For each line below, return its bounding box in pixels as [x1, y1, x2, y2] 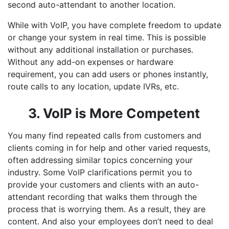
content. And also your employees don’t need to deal [8, 216, 213, 226]
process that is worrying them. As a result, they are [8, 204, 205, 214]
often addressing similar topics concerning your [8, 155, 193, 165]
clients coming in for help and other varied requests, [8, 143, 210, 153]
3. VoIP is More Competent [28, 105, 200, 121]
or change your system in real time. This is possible [8, 32, 206, 42]
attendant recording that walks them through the [8, 192, 197, 202]
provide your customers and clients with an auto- [8, 179, 199, 190]
